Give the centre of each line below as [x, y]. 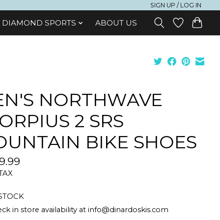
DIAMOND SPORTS [39, 23]
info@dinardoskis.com [128, 210]
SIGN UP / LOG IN [176, 5]
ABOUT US [116, 23]
